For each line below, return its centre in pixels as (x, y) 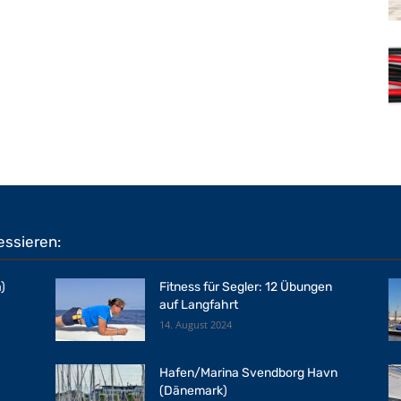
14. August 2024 (196, 324)
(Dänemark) (193, 391)
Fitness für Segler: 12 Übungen (246, 287)
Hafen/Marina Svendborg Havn (248, 373)
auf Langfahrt (199, 305)
